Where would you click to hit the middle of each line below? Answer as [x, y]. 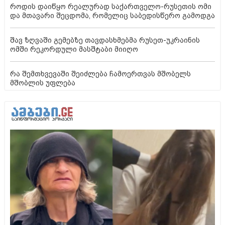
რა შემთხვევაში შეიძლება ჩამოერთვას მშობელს [100, 74]
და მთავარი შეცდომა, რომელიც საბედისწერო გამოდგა [113, 15]
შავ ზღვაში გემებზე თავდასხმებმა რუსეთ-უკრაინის [105, 40]
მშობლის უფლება [43, 83]
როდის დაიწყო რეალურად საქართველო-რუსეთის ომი [111, 6]
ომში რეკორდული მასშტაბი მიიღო [74, 49]
